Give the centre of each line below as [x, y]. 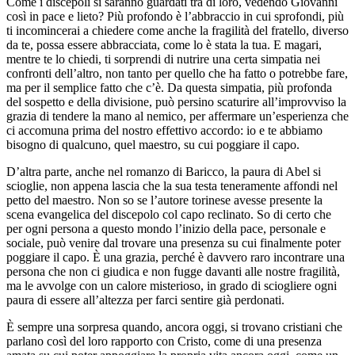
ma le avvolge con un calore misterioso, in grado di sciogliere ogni [172, 285]
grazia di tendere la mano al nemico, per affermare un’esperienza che [177, 116]
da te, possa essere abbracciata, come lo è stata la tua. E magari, [164, 44]
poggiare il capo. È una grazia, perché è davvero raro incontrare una [176, 257]
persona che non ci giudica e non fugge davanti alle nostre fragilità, [173, 271]
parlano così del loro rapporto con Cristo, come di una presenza [164, 341]
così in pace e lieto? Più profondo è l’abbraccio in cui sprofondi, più [175, 16]
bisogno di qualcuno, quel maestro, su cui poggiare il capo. [153, 144]
